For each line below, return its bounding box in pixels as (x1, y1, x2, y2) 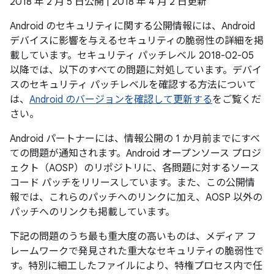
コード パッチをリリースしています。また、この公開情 (10, 177, 255, 189)
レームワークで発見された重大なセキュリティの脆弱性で (10, 245, 264, 257)
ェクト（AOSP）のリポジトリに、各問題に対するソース (10, 162, 259, 174)
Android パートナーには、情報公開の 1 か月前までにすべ (10, 133, 260, 145)
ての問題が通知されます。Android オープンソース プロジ (10, 147, 261, 160)
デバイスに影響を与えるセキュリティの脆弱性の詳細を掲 (10, 35, 264, 47)
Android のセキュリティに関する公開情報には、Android (10, 20, 255, 32)
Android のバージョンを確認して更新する (29, 94, 212, 106)
